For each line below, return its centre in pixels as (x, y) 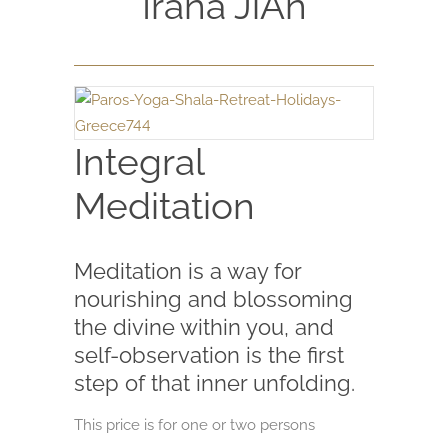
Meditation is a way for (187, 270)
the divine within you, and (204, 326)
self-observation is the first (209, 354)
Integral (139, 161)
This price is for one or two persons (194, 424)
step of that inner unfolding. (214, 382)
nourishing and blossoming (213, 298)
